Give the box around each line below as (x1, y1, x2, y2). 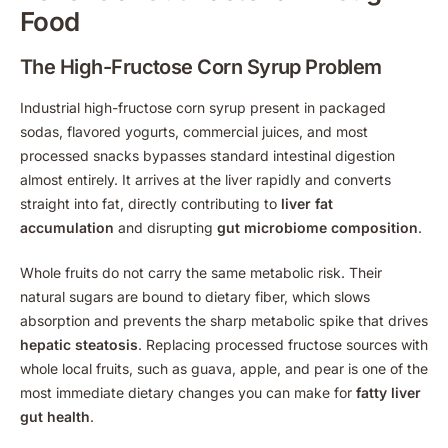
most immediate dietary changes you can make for (20, 383, 356, 401)
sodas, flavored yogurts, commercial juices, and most (20, 122, 368, 140)
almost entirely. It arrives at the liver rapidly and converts (20, 170, 391, 188)
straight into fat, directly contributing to (20, 194, 281, 212)
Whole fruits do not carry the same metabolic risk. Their (20, 263, 382, 281)
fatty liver (356, 383, 421, 401)
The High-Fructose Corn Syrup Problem (20, 54, 382, 79)
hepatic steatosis (20, 335, 138, 353)
